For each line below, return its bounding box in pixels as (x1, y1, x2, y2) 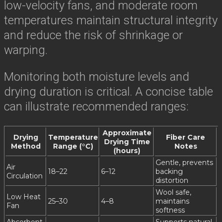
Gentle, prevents (156, 158, 213, 167)
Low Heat (6, 192, 41, 202)
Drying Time (104, 137, 150, 147)
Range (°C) (53, 142, 93, 151)
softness (156, 206, 185, 215)
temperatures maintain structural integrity (4, 13, 218, 28)
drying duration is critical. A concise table (4, 85, 213, 99)
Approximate (102, 128, 152, 138)
